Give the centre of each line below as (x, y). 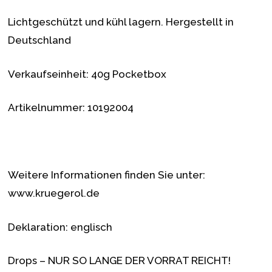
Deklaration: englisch (60, 227)
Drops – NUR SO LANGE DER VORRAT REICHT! (120, 261)
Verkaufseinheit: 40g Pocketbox (87, 74)
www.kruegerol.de (54, 193)
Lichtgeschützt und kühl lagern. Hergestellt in (121, 22)
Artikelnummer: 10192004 (71, 108)
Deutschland (40, 40)
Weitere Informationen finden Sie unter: (107, 175)
